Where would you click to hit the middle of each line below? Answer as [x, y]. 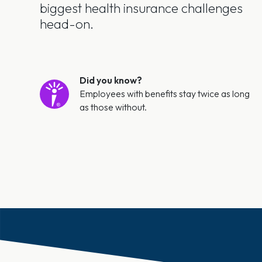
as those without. [113, 107]
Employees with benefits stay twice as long [164, 94]
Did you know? [111, 80]
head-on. [66, 24]
